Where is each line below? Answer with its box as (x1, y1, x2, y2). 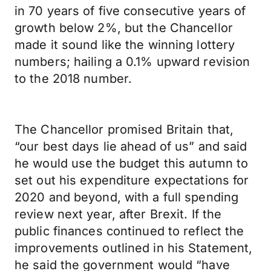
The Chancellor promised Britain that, (15, 122, 234, 137)
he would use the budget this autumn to (15, 156, 249, 171)
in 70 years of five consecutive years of (15, 4, 246, 18)
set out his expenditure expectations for (15, 173, 249, 188)
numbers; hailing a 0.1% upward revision (15, 54, 250, 69)
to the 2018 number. (15, 71, 132, 86)
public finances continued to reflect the (15, 224, 244, 238)
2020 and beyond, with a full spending (15, 190, 239, 204)
